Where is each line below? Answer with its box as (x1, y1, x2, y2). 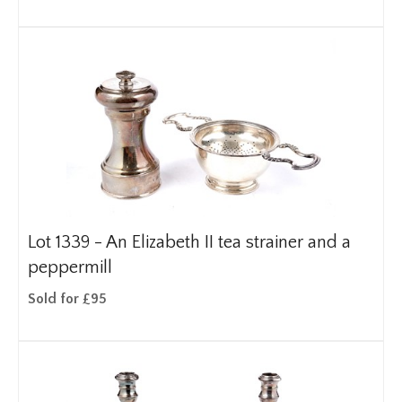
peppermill (28, 258, 112, 277)
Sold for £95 (28, 291, 107, 307)
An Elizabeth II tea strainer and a (106, 232, 351, 252)
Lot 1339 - (28, 232, 106, 252)
